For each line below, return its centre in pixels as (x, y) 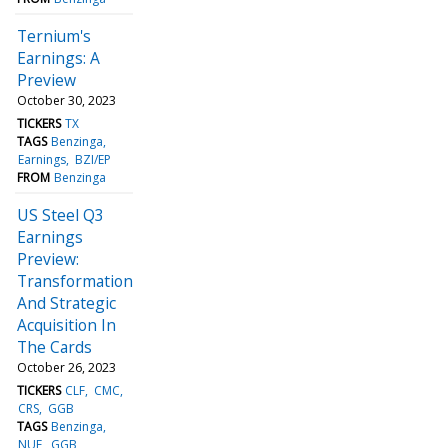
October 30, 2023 (66, 100)
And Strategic (66, 302)
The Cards (54, 346)
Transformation (75, 280)
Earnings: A (58, 57)
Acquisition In (66, 324)
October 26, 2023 (66, 367)
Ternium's (54, 35)
